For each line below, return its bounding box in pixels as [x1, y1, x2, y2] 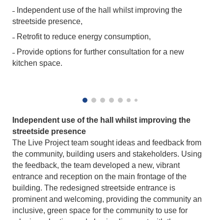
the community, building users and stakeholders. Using [12, 150, 202, 158]
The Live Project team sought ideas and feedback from [12, 138, 202, 147]
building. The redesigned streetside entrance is [12, 184, 176, 192]
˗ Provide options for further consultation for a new [12, 48, 185, 56]
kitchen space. [12, 59, 63, 67]
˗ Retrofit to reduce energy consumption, [12, 32, 151, 41]
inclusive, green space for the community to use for [12, 206, 188, 215]
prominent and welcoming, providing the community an [12, 195, 202, 203]
